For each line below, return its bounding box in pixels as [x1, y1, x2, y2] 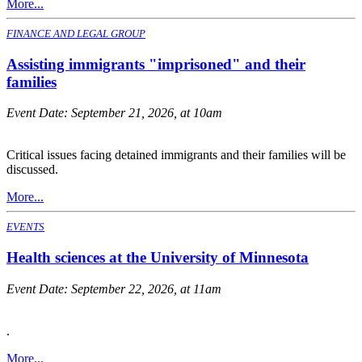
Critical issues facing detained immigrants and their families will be [6, 148, 346, 162]
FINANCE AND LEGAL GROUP [6, 27, 145, 40]
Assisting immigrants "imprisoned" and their [6, 55, 305, 73]
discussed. [6, 162, 58, 177]
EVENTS [6, 221, 44, 234]
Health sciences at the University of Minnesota [6, 249, 309, 266]
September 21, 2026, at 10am [71, 106, 222, 120]
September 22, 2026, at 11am [71, 281, 221, 296]
